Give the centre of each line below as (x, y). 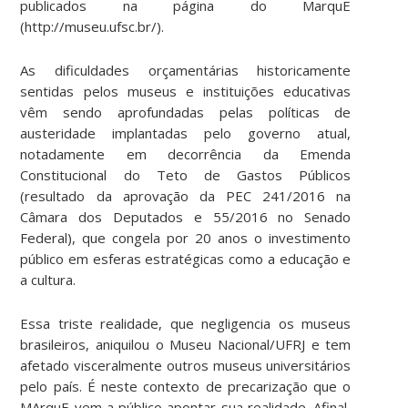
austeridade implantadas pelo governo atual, (186, 133)
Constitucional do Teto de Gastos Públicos (186, 174)
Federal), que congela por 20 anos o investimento (186, 237)
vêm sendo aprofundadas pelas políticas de (186, 112)
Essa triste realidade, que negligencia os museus (186, 323)
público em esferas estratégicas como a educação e (186, 258)
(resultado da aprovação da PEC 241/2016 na (186, 195)
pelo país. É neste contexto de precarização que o (186, 386)
